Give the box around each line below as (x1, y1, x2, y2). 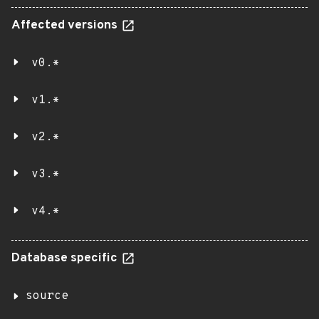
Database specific (11, 251, 120, 266)
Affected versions (11, 18, 120, 33)
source (26, 289, 68, 303)
